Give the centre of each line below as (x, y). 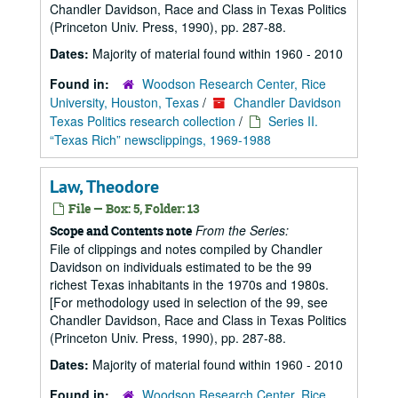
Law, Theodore (104, 187)
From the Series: (242, 230)
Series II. (293, 121)
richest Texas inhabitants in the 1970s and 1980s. (189, 284)
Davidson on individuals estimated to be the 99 (181, 267)
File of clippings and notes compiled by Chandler (186, 249)
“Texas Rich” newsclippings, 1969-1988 (160, 139)
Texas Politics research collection (143, 121)
